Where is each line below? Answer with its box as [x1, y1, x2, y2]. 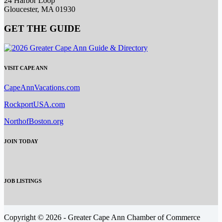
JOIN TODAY [4, 138, 38, 144]
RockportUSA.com [4, 100, 65, 109]
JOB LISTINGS [4, 177, 42, 184]
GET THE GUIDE [4, 23, 81, 34]
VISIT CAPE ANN [4, 64, 48, 71]
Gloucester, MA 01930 [4, 5, 75, 14]
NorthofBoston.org [4, 116, 63, 125]
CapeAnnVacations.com [4, 83, 80, 92]
